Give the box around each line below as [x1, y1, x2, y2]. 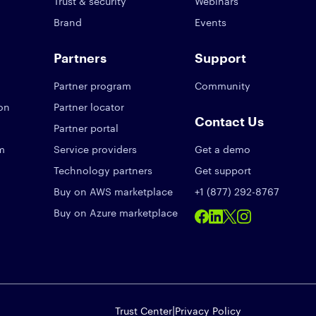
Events [195, 16, 226, 28]
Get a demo [195, 143, 250, 155]
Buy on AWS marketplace [54, 186, 173, 197]
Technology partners [54, 164, 152, 176]
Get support [195, 164, 251, 176]
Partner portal [54, 122, 119, 134]
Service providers [54, 143, 137, 155]
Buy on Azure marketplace [54, 207, 178, 219]
